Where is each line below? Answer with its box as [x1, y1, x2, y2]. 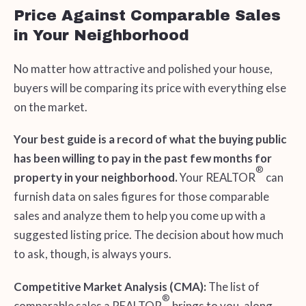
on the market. [13, 99, 87, 114]
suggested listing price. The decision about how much [13, 227, 283, 242]
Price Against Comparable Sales [13, 7, 281, 24]
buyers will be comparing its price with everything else [13, 80, 286, 95]
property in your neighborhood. [13, 170, 180, 185]
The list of [206, 279, 260, 294]
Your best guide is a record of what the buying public [13, 132, 287, 147]
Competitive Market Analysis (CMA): [13, 279, 206, 294]
